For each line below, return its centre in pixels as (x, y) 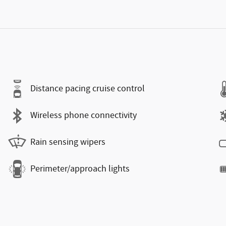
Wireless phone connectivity (83, 116)
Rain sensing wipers (68, 142)
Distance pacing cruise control (88, 89)
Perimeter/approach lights (80, 169)
